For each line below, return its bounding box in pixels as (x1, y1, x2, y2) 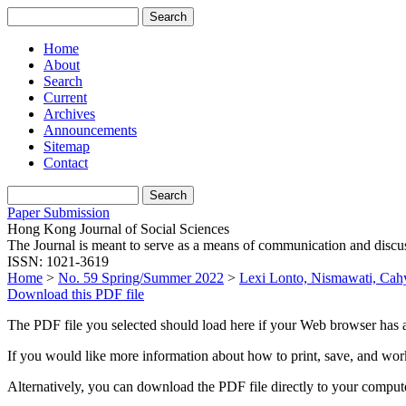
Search (43, 73, 82, 89)
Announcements (43, 122, 137, 138)
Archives (43, 106, 95, 121)
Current (43, 90, 87, 105)
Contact (43, 155, 88, 170)
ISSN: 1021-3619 (7, 254, 109, 269)
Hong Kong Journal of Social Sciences (7, 221, 229, 237)
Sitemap (43, 139, 90, 154)
